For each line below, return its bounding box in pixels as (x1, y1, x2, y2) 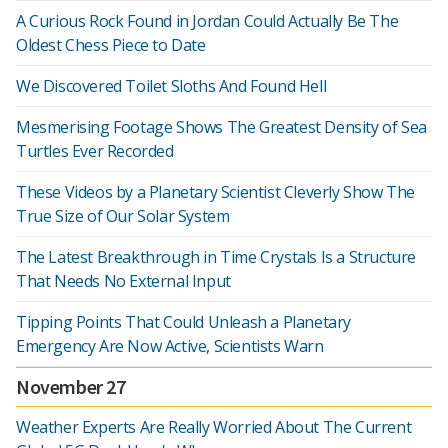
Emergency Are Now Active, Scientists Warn (16, 335, 324, 357)
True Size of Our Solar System (16, 205, 230, 227)
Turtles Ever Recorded (16, 140, 174, 162)
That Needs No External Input (16, 270, 231, 292)
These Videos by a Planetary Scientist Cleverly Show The (16, 181, 416, 203)
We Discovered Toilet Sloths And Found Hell (16, 75, 327, 97)
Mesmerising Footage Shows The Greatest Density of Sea (16, 116, 427, 138)
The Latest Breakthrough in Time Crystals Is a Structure (16, 246, 417, 268)
